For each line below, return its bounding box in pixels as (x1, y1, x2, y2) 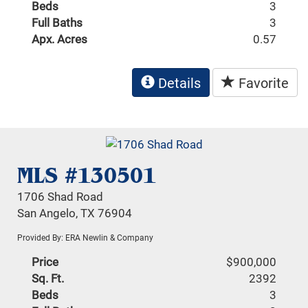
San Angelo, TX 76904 (17, 204, 133, 221)
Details (155, 74, 201, 92)
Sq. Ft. (32, 269, 65, 286)
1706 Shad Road (17, 188, 104, 204)
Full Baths (32, 14, 83, 31)
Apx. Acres (32, 31, 88, 47)
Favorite (235, 74, 289, 92)
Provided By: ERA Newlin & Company (17, 231, 154, 243)
